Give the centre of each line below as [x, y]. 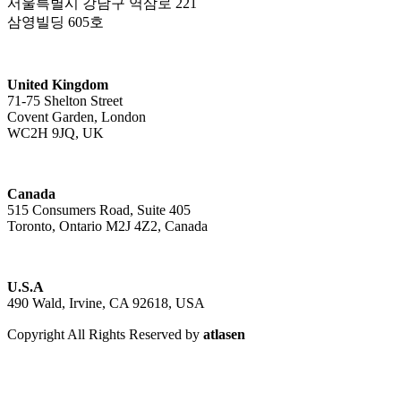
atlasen [224, 334]
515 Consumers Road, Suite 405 [99, 209]
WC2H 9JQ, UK [55, 132]
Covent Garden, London [77, 116]
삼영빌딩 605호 [55, 21]
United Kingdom [58, 84]
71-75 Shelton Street [65, 100]
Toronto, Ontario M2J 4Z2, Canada [107, 226]
